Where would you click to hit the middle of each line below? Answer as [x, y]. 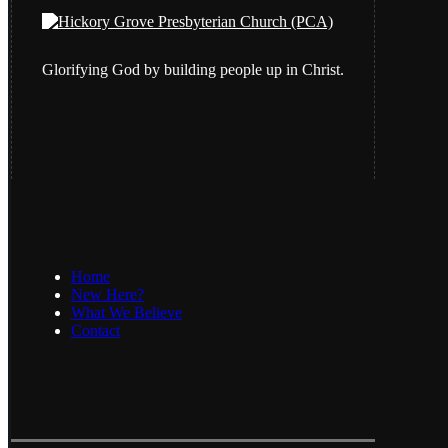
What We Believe [126, 313]
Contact [95, 331]
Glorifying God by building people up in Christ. [193, 70]
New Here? [107, 295]
